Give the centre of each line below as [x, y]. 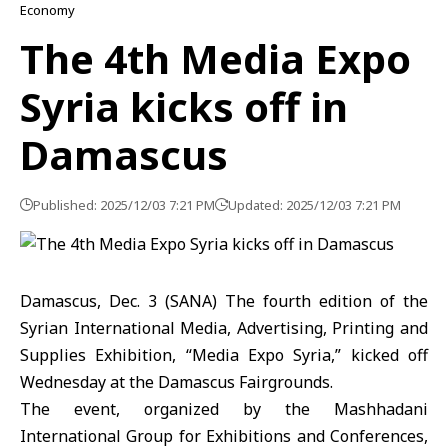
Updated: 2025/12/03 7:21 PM [314, 205]
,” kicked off [380, 355]
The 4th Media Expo [215, 58]
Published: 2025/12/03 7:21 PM [124, 205]
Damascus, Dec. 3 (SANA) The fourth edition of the [224, 301]
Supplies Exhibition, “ [106, 355]
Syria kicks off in [184, 106]
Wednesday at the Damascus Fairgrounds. [176, 382]
